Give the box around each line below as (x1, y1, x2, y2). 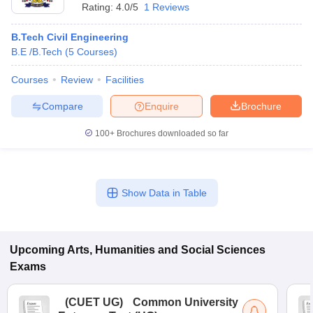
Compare (41, 100, 83, 112)
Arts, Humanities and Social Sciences (67, 244, 265, 256)
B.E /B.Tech (11, 46, 62, 57)
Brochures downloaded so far (115, 129, 228, 138)
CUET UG (68, 296, 119, 308)
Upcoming (10, 244, 65, 256)
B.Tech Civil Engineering (11, 31, 129, 43)
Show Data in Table (121, 187, 207, 198)
